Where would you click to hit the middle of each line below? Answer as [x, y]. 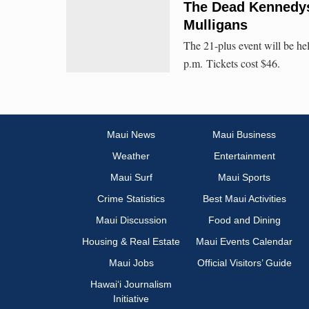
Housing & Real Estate [131, 242]
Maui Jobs [131, 263]
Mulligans [216, 24]
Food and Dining [244, 220]
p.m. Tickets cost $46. [232, 63]
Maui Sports [244, 178]
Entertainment [244, 156]
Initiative [131, 299]
